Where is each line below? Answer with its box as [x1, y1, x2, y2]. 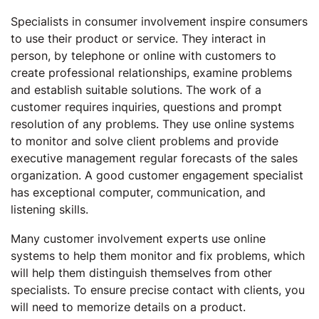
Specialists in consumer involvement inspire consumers [11, 14, 308, 28]
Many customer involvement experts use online [11, 231, 266, 246]
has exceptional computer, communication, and [11, 185, 266, 199]
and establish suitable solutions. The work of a [11, 83, 261, 97]
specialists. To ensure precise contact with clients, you [11, 283, 305, 297]
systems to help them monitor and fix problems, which [11, 249, 305, 263]
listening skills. [11, 202, 92, 216]
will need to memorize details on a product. [11, 300, 246, 314]
